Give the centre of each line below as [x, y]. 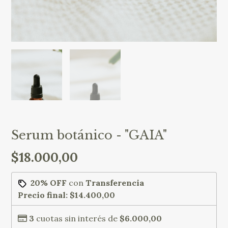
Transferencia [115, 183]
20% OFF [49, 183]
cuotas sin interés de [77, 219]
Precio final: [44, 195]
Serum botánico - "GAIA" [89, 135]
